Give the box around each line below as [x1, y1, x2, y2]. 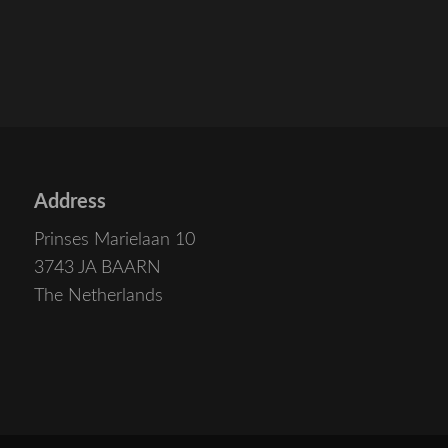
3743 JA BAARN [34, 259, 161, 278]
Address [34, 192, 106, 213]
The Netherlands [34, 287, 163, 306]
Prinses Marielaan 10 [34, 231, 195, 250]
